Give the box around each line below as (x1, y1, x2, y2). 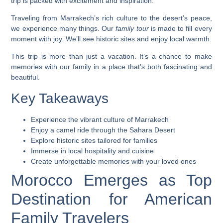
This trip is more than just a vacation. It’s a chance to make (11, 52, 212, 61)
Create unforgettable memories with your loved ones (31, 157, 197, 165)
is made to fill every (148, 24, 212, 33)
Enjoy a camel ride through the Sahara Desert (31, 125, 176, 134)
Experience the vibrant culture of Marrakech (31, 115, 169, 123)
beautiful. (11, 73, 40, 82)
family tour (115, 24, 149, 33)
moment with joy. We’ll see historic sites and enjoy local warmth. (11, 35, 212, 43)
